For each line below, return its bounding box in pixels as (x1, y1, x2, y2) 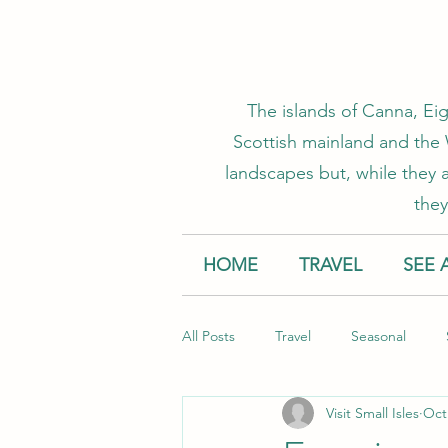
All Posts (182, 326, 235, 345)
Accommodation (222, 406, 326, 425)
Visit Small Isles (326, 403, 419, 422)
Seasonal (351, 326, 406, 345)
